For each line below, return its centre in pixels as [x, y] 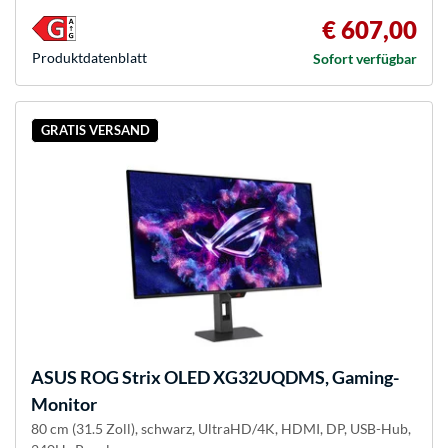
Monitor [64, 403]
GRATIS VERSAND [95, 130]
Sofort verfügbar [365, 58]
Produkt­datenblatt [89, 57]
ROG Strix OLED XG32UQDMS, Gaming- [238, 376]
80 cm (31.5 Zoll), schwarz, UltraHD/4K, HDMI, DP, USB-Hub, [221, 428]
